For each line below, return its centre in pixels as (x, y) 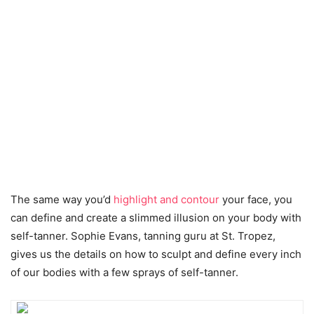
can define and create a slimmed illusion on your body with (156, 217)
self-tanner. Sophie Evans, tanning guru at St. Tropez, (143, 235)
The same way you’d (62, 199)
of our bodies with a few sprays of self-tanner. (124, 272)
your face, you (256, 199)
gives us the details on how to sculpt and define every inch (156, 254)
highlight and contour (166, 199)
